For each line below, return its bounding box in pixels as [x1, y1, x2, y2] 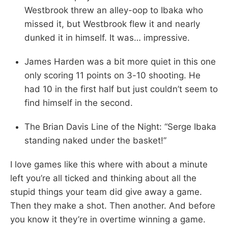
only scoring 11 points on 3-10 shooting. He [24, 70, 201, 80]
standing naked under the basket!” [24, 135, 166, 146]
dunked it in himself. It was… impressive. [24, 32, 190, 43]
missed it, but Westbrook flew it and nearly [24, 18, 200, 29]
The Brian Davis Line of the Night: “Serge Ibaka [24, 121, 216, 132]
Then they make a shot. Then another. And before [10, 200, 215, 211]
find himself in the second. [24, 97, 133, 108]
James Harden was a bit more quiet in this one [24, 56, 216, 67]
